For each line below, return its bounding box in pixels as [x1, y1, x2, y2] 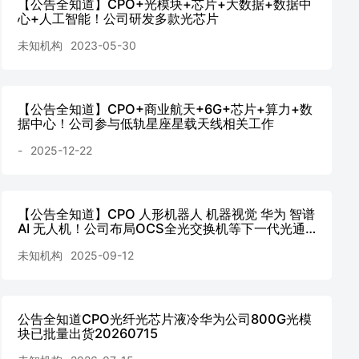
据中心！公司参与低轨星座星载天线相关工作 [18, 115, 274, 131]
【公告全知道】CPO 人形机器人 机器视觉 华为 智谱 [18, 206, 315, 222]
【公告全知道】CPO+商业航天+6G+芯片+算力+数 [18, 101, 313, 117]
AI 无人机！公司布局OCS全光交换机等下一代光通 [18, 220, 305, 236]
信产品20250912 [18, 235, 120, 251]
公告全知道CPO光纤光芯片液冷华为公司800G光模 [18, 311, 312, 327]
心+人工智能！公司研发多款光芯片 [18, 10, 219, 26]
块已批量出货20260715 [18, 325, 158, 341]
